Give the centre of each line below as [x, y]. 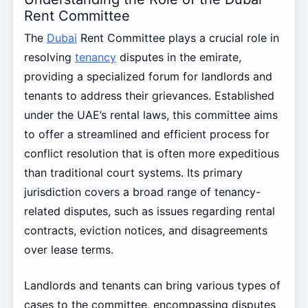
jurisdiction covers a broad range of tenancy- [142, 192]
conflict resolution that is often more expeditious [151, 154]
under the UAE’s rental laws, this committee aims [151, 115]
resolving [49, 57]
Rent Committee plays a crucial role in [178, 38]
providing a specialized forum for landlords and [148, 77]
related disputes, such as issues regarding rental [149, 211]
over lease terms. [68, 250]
